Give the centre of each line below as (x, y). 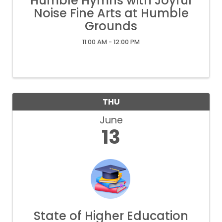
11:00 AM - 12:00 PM (111, 42)
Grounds (111, 26)
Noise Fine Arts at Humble (111, 13)
